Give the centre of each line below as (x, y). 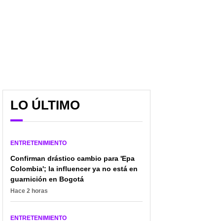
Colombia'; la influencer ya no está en (74, 169)
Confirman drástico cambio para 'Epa (73, 159)
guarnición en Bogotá (47, 179)
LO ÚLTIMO (45, 105)
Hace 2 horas (29, 191)
